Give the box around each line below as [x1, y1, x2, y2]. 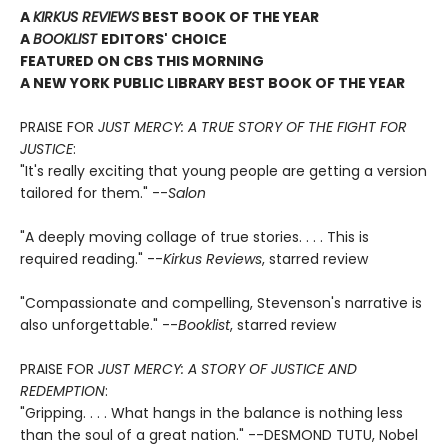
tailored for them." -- [20, 182, 168, 203]
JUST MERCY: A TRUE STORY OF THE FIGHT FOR [98, 116, 407, 137]
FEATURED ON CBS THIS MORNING [20, 50, 264, 71]
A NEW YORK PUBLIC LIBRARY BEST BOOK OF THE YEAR [20, 72, 405, 93]
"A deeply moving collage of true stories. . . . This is [20, 226, 369, 247]
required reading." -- [20, 248, 163, 269]
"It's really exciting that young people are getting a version [20, 160, 427, 181]
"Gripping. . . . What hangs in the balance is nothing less [20, 402, 403, 423]
